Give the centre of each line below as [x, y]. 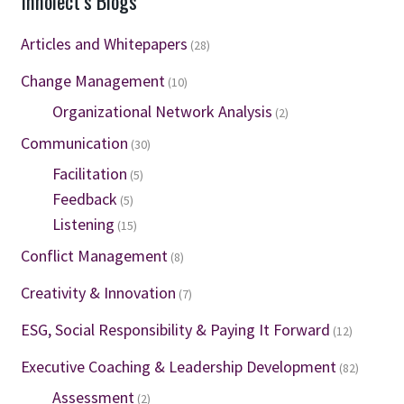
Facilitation [89, 174]
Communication [74, 143]
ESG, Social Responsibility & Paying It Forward [175, 330]
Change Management [92, 81]
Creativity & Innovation [98, 293]
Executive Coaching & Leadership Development [178, 367]
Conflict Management [94, 256]
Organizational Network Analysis [162, 112]
